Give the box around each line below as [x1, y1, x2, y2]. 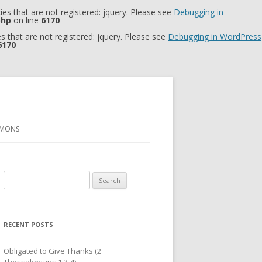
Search [3, 172, 28, 182]
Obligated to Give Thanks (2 [4, 246, 101, 256]
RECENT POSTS [4, 220, 53, 229]
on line [11, 15, 41, 26]
